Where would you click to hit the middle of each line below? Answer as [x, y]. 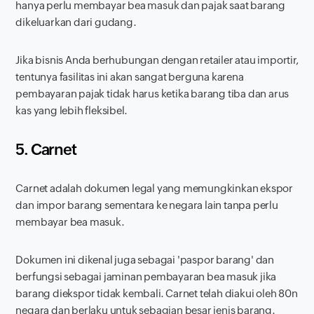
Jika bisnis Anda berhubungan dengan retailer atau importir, [157, 60]
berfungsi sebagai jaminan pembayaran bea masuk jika [146, 276]
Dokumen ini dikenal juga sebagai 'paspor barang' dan [145, 259]
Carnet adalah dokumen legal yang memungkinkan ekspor [155, 188]
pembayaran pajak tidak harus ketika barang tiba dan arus [152, 93]
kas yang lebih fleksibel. [71, 110]
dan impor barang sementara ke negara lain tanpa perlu [147, 205]
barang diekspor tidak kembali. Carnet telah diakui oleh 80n [157, 293]
